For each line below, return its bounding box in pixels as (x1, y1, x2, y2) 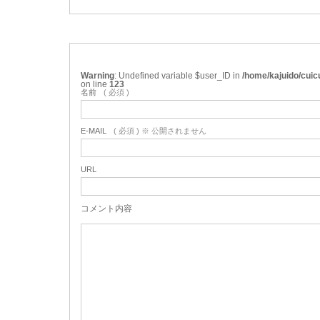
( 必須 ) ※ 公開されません (114, 126, 206, 135)
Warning (81, 70, 114, 81)
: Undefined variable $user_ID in (119, 70, 242, 81)
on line (81, 79, 109, 89)
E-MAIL (81, 126, 106, 135)
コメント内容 (81, 203, 132, 214)
